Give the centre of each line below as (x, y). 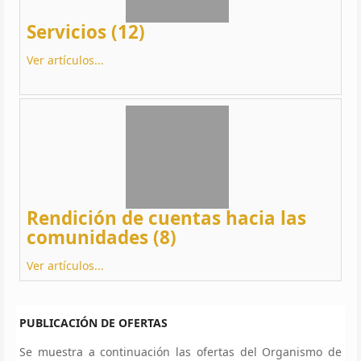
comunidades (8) (102, 237)
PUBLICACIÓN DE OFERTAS (93, 322)
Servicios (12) (86, 31)
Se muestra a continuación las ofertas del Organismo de (180, 351)
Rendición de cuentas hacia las (166, 218)
